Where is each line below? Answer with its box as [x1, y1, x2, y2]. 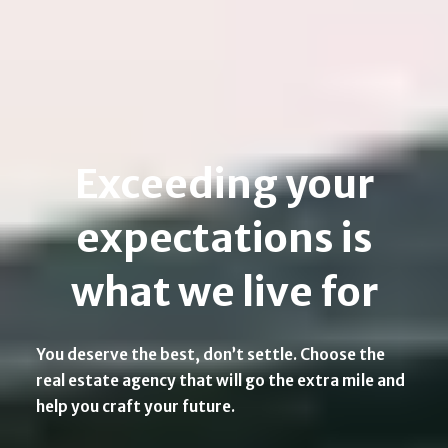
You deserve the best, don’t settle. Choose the [36, 344, 385, 364]
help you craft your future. [36, 396, 235, 416]
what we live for [70, 267, 378, 318]
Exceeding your [74, 159, 374, 210]
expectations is [75, 213, 373, 264]
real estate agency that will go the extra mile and [36, 370, 405, 390]
